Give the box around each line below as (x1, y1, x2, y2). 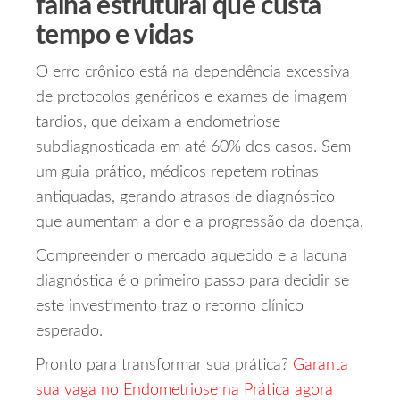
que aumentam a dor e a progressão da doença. (36, 214, 363, 231)
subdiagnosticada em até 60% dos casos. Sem (36, 139, 351, 156)
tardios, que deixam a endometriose (36, 114, 280, 131)
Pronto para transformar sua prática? (36, 357, 293, 374)
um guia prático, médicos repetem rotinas (36, 164, 319, 181)
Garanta (293, 357, 348, 374)
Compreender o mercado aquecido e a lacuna (36, 248, 347, 265)
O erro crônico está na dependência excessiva (36, 64, 350, 81)
